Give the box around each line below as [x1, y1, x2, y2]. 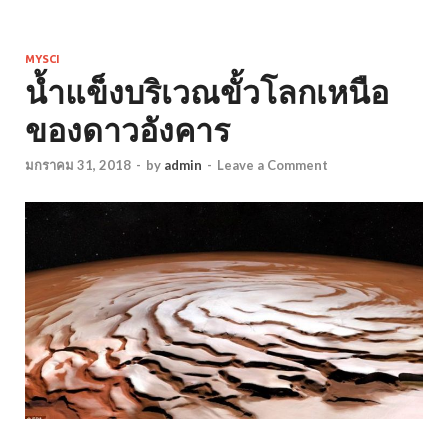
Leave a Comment [217, 157, 328, 174]
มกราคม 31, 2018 [25, 157, 131, 174]
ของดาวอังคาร [25, 110, 230, 149]
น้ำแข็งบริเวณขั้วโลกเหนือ [25, 72, 389, 111]
